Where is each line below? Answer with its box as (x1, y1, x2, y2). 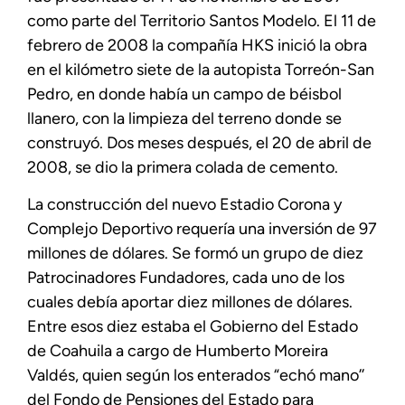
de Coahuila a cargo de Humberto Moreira (27, 341, 328, 362)
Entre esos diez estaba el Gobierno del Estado (27, 316, 358, 337)
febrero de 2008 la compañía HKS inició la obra (27, 34, 367, 55)
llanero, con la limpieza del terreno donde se (27, 108, 342, 128)
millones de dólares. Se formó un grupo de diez (27, 243, 363, 264)
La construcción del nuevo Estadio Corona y (27, 194, 342, 215)
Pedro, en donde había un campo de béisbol (27, 83, 342, 104)
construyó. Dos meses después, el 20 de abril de (27, 132, 372, 153)
